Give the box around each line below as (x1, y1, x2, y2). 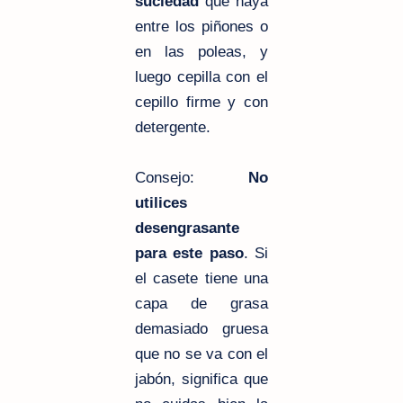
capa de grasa (135, 294, 268, 312)
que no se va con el (135, 345, 268, 363)
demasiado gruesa (135, 319, 268, 337)
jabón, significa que (135, 370, 268, 388)
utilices (135, 193, 187, 211)
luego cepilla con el (135, 67, 268, 85)
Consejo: (135, 168, 248, 186)
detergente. (135, 118, 215, 136)
